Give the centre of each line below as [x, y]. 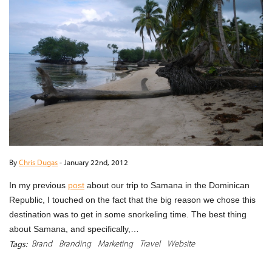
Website [181, 243]
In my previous [39, 185]
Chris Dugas [38, 162]
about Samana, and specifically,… [74, 229]
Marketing [115, 243]
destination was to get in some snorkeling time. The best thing [128, 214]
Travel [150, 243]
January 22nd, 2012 [96, 162]
